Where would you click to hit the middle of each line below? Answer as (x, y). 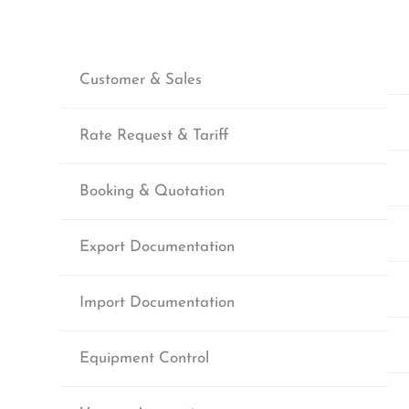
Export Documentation (157, 247)
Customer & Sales (141, 80)
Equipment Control (144, 358)
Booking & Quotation (152, 191)
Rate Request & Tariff (154, 136)
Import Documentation (157, 303)
